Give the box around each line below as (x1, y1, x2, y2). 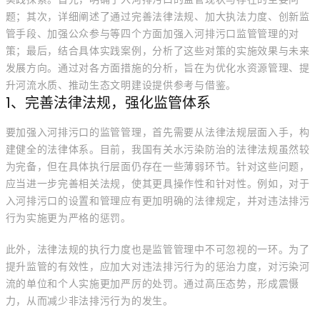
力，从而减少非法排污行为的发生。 (5, 295, 174, 306)
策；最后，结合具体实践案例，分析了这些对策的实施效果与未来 (5, 45, 310, 56)
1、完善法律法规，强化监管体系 (5, 93, 211, 113)
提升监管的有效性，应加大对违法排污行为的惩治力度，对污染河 (5, 261, 310, 272)
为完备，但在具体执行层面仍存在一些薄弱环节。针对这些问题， (5, 161, 310, 172)
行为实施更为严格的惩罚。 (5, 212, 131, 224)
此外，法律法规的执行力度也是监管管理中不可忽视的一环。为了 (5, 244, 310, 255)
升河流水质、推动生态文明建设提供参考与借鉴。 (5, 79, 236, 91)
